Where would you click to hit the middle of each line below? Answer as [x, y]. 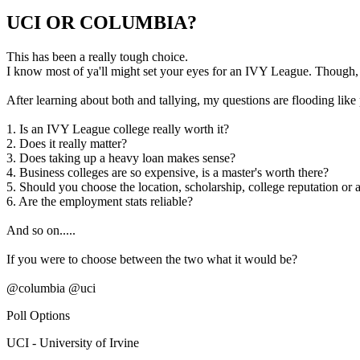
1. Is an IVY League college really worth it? [118, 129]
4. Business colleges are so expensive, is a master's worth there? [168, 172]
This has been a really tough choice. [97, 57]
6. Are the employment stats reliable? [100, 201]
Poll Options [38, 315]
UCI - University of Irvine [73, 343]
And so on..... [41, 230]
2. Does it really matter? [67, 143]
